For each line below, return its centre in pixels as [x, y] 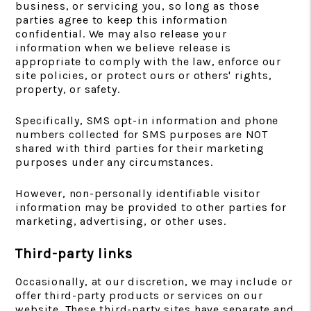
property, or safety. [68, 89]
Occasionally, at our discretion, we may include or [154, 281]
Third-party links [74, 254]
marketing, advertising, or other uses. [121, 221]
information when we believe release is [123, 48]
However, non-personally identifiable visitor [138, 193]
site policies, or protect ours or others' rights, [144, 75]
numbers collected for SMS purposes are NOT [142, 134]
